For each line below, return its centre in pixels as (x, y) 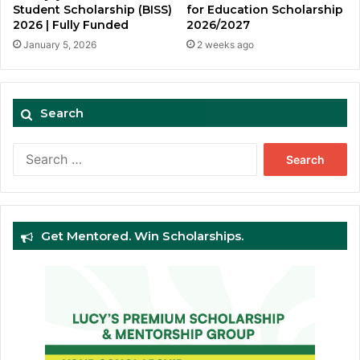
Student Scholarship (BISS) (92, 10)
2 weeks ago (225, 45)
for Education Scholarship (265, 10)
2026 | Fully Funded (71, 25)
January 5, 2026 (60, 45)
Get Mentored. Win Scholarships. (142, 236)
